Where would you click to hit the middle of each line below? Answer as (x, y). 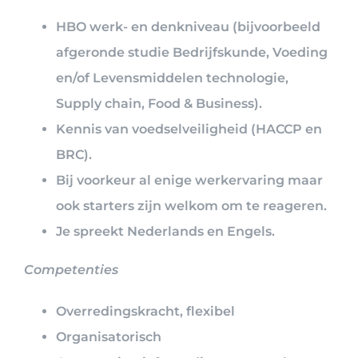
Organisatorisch (109, 336)
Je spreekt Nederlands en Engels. (165, 231)
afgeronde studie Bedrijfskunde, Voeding (192, 52)
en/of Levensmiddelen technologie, (172, 78)
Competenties (71, 269)
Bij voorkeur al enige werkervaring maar (189, 180)
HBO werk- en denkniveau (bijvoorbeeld (188, 26)
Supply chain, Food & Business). (159, 103)
